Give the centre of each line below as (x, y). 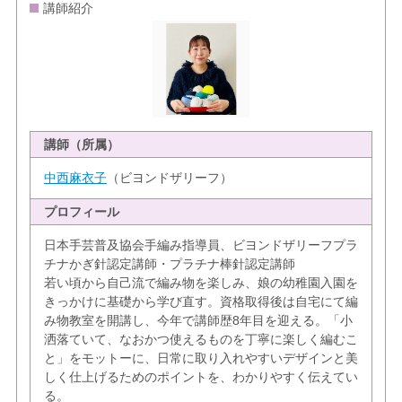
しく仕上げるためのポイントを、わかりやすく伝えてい (201, 376)
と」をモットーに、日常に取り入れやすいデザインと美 (201, 358)
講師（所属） (81, 144)
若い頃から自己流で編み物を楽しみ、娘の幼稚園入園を (201, 282)
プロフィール (81, 211)
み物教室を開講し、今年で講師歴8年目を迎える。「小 (198, 320)
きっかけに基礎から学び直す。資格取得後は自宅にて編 (201, 301)
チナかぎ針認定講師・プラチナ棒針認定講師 (169, 263)
